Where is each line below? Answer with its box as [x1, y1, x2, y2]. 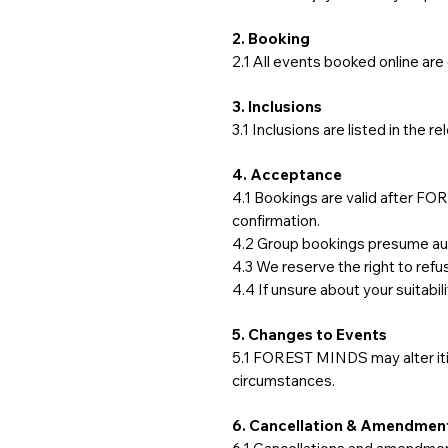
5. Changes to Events [232, 325, 387, 344]
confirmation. [232, 211, 320, 230]
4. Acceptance [232, 165, 342, 184]
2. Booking [232, 29, 310, 48]
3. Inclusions [232, 97, 322, 116]
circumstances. [232, 371, 335, 390]
